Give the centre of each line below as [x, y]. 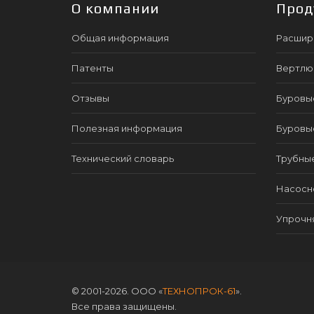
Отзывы [90, 98]
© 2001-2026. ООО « [117, 291]
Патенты [93, 68]
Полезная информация [127, 128]
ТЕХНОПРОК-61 [199, 291]
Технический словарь [123, 158]
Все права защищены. [124, 306]
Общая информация [120, 37]
